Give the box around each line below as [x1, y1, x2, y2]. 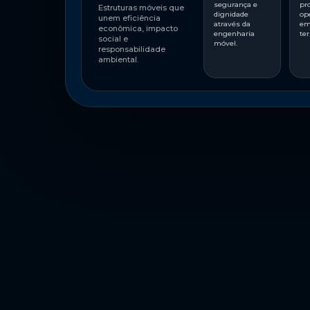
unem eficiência [98, 12, 161, 23]
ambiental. [98, 54, 139, 64]
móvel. [213, 38, 237, 48]
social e [98, 33, 129, 44]
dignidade [213, 9, 248, 19]
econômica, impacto [98, 23, 179, 33]
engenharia [213, 28, 255, 38]
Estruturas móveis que [98, 2, 185, 12]
